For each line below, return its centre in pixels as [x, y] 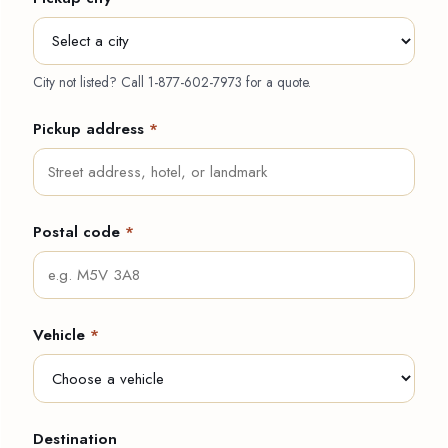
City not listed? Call [90, 81]
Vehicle [61, 335]
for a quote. [276, 81]
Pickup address [91, 128]
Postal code [79, 232]
